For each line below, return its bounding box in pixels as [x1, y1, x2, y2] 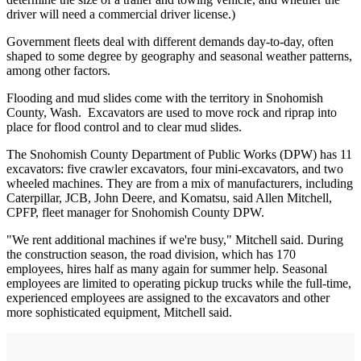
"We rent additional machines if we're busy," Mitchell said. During [6, 233, 343, 247]
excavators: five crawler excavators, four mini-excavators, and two [6, 162, 343, 176]
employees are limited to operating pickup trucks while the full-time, [6, 276, 351, 291]
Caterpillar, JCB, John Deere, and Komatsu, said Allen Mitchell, [6, 191, 332, 205]
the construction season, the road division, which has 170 [6, 247, 296, 262]
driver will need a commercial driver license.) [6, 7, 235, 22]
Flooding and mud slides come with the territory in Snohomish [6, 91, 323, 106]
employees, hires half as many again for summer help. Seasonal [6, 262, 327, 276]
